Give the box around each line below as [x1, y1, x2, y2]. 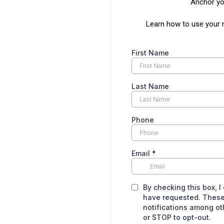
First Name [131, 48, 169, 57]
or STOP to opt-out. [143, 212, 211, 221]
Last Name [131, 81, 169, 90]
